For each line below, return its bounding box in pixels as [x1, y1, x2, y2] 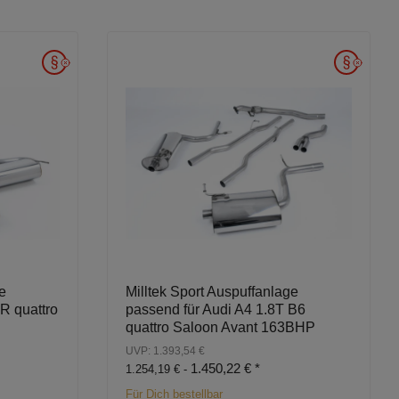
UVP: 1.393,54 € [126, 345, 205, 358]
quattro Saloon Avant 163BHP [126, 320, 315, 336]
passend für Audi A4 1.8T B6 [126, 302, 305, 318]
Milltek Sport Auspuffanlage [126, 284, 298, 300]
